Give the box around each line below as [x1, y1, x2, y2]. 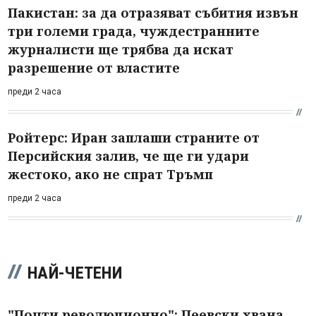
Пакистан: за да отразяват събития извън [8, 4, 298, 21]
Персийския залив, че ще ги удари [8, 147, 249, 164]
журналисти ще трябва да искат [8, 40, 233, 58]
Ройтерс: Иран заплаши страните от [8, 128, 260, 146]
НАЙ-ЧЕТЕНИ [28, 262, 122, 283]
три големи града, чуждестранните [8, 22, 260, 39]
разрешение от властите [8, 59, 180, 76]
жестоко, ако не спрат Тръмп [8, 165, 213, 183]
